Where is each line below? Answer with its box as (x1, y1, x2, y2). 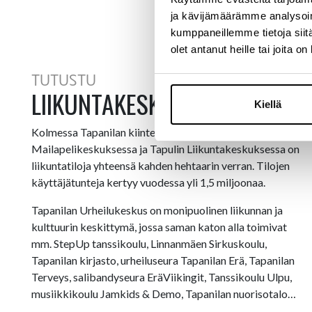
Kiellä (254, 98, 281, 111)
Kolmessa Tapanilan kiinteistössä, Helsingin (31, 125, 238, 139)
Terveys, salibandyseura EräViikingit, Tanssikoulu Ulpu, (31, 270, 292, 283)
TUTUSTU (31, 68, 96, 89)
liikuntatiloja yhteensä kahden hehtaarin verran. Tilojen (31, 159, 290, 172)
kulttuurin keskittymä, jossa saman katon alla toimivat (31, 220, 287, 233)
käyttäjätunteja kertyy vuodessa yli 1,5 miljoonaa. (31, 175, 265, 189)
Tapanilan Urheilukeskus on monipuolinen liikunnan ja (31, 203, 283, 217)
